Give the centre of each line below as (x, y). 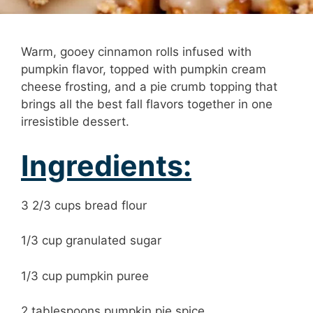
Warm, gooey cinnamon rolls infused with (136, 52)
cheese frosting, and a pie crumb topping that (149, 87)
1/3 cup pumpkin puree (85, 276)
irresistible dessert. (75, 122)
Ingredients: (106, 165)
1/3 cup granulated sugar (91, 241)
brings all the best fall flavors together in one (147, 104)
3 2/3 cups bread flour (84, 205)
